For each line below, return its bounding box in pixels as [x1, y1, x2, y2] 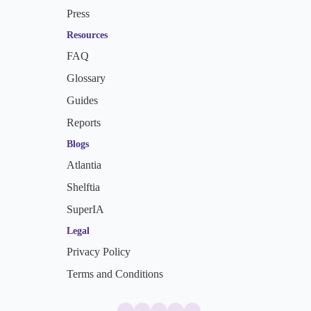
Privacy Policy [66, 246, 131, 258]
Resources [66, 30, 108, 40]
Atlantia [66, 159, 101, 171]
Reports [66, 117, 101, 128]
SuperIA [66, 203, 104, 215]
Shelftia [66, 181, 100, 193]
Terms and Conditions [66, 268, 163, 280]
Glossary [66, 72, 106, 84]
